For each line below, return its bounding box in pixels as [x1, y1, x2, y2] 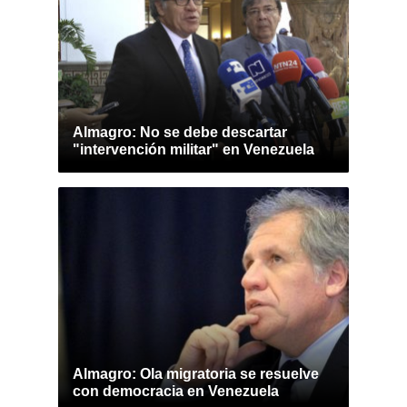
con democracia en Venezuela [73, 383, 279, 399]
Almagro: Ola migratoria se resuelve [73, 366, 319, 382]
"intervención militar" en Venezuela [73, 142, 314, 157]
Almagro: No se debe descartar [73, 124, 287, 140]
